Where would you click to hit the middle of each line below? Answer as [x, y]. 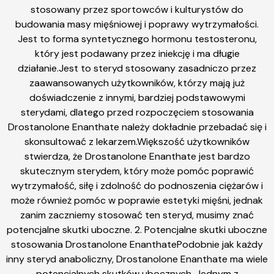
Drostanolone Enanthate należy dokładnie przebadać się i [137, 127]
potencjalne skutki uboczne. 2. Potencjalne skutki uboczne [137, 230]
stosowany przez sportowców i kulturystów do [137, 9]
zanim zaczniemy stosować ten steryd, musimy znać [137, 215]
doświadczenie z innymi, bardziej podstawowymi [137, 98]
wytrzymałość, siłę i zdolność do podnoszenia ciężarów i [137, 186]
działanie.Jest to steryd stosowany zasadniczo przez [137, 68]
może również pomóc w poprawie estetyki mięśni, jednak [137, 200]
